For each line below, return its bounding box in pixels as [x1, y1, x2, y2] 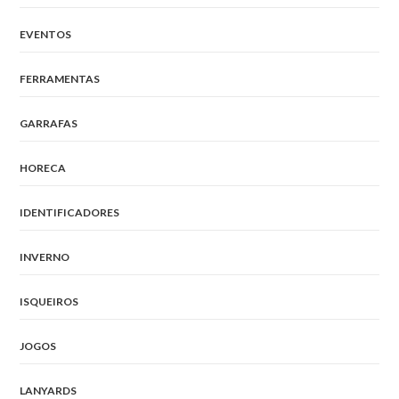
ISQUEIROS [20, 294, 79, 308]
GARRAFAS [20, 116, 78, 130]
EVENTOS [20, 27, 72, 41]
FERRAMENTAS [20, 71, 101, 85]
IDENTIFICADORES [20, 205, 120, 219]
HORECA [20, 160, 67, 175]
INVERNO [20, 249, 70, 264]
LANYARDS [20, 383, 77, 397]
